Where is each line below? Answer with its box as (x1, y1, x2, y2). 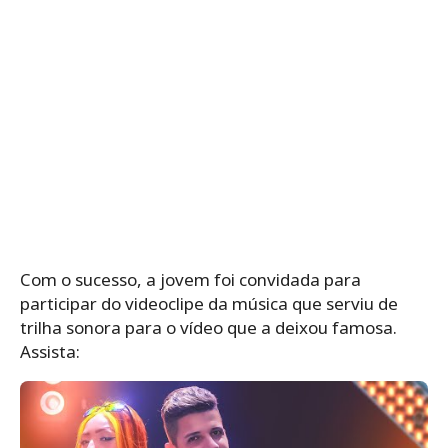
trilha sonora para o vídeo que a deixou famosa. (20, 315, 397, 339)
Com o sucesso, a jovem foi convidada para (20, 267, 361, 291)
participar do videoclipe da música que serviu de (20, 291, 398, 315)
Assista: (20, 339, 80, 363)
